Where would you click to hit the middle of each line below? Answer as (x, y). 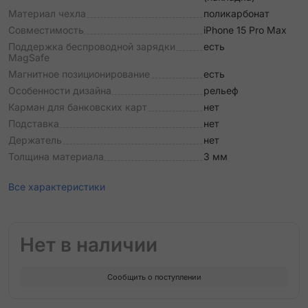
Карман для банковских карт (78, 107)
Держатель (35, 140)
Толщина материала (56, 156)
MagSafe (29, 57)
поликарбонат (236, 13)
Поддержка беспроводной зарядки (92, 46)
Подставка (34, 123)
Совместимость (46, 30)
